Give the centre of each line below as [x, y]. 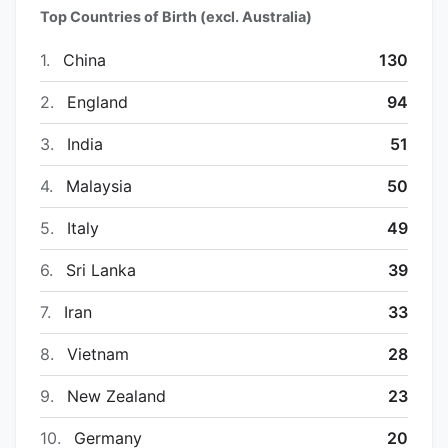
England [95, 101]
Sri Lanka [98, 269]
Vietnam [95, 353]
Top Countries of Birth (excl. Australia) [176, 16]
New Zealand [114, 395]
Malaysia [96, 185]
